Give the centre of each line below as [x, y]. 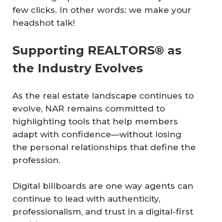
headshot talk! [44, 23]
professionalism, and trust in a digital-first [103, 211]
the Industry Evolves [78, 68]
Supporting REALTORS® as [97, 51]
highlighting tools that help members [95, 122]
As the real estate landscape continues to [103, 96]
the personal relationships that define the [104, 147]
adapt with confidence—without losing [97, 135]
